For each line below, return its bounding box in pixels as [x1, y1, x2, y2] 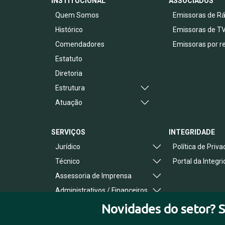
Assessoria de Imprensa [55, 172, 132, 180]
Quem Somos [55, 11, 99, 19]
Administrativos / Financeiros [55, 186, 148, 194]
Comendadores [55, 40, 104, 48]
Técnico [55, 157, 80, 165]
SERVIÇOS [51, 128, 85, 136]
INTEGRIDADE [169, 128, 215, 136]
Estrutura [55, 84, 85, 92]
